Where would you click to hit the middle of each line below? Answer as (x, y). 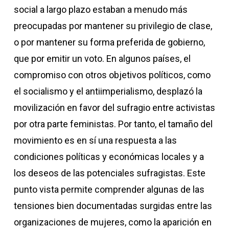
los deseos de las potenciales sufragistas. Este (109, 173)
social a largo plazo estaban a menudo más (100, 9)
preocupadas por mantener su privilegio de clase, (113, 26)
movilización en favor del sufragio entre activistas (114, 108)
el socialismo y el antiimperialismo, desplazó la (108, 91)
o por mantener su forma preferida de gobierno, (109, 42)
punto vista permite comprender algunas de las (109, 189)
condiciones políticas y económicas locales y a (109, 157)
